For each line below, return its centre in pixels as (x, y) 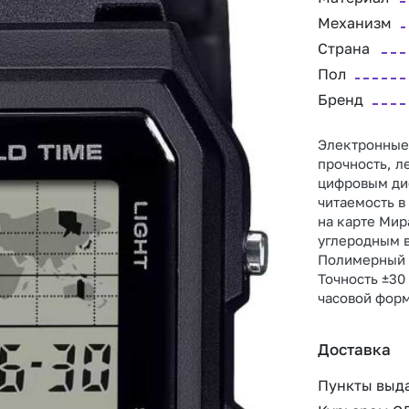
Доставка (354, 349)
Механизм (355, 23)
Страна (344, 48)
